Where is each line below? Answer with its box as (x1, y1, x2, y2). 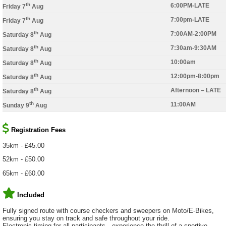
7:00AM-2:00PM (170, 30, 216, 37)
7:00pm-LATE (170, 16, 209, 23)
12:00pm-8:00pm (170, 73, 219, 79)
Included (17, 191, 44, 199)
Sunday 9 (3, 102, 29, 108)
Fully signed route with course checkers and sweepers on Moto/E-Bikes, (3, 206, 214, 214)
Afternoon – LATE (170, 87, 221, 93)
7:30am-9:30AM (170, 44, 216, 51)
